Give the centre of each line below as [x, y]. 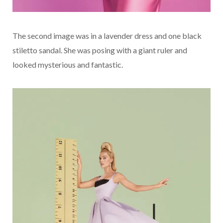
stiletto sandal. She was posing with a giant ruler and [100, 50]
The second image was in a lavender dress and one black [107, 36]
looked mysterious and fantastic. [68, 64]
